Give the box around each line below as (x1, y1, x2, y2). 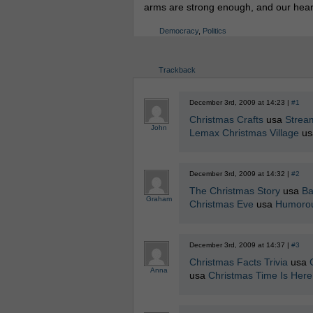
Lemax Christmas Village (189, 127, 299, 138)
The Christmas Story (189, 185, 280, 196)
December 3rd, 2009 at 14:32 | (189, 170, 291, 177)
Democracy (159, 27, 198, 35)
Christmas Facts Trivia (189, 256, 288, 268)
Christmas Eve (189, 198, 254, 210)
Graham (146, 195, 172, 203)
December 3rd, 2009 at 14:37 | (189, 241, 291, 249)
